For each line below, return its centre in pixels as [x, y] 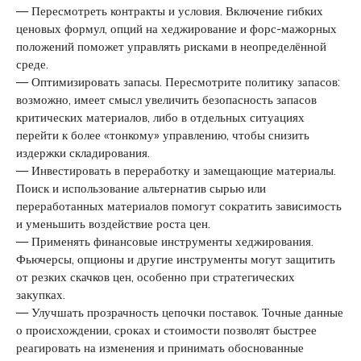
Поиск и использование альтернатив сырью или [141, 188]
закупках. [41, 294]
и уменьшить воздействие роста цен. [113, 223]
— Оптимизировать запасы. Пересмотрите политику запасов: [178, 81]
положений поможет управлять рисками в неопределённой [171, 46]
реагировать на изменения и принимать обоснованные [160, 347]
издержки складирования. [83, 152]
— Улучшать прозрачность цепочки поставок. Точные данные [180, 312]
